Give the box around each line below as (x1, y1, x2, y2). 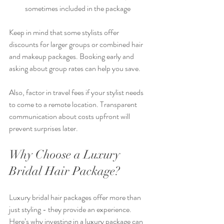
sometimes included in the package (25, 2, 130, 14)
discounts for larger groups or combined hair (9, 38, 144, 50)
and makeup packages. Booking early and (9, 50, 135, 62)
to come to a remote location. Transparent (9, 98, 138, 110)
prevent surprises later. (9, 122, 78, 134)
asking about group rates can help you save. (9, 62, 140, 74)
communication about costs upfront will (9, 110, 131, 122)
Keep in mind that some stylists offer (9, 26, 120, 38)
